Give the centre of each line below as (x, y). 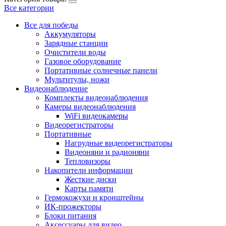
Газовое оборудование (83, 61)
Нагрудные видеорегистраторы (119, 143)
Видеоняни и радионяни (107, 152)
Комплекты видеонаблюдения (96, 98)
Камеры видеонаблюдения (90, 107)
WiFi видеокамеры (96, 116)
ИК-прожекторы (73, 207)
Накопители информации (89, 170)
